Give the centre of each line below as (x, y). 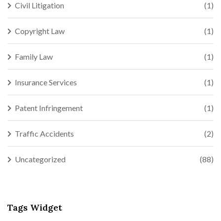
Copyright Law (40, 31)
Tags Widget (35, 207)
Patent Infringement (49, 108)
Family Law (34, 56)
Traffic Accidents (44, 133)
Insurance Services (46, 82)
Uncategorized (40, 159)
